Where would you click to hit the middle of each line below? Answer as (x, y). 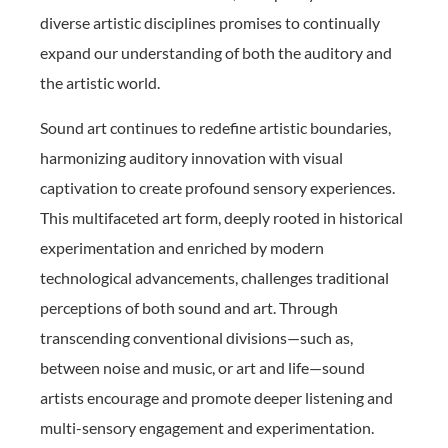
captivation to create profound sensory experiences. (217, 187)
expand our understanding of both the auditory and (216, 53)
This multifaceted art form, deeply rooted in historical (221, 217)
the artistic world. (100, 83)
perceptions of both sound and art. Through (189, 307)
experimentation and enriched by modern (182, 247)
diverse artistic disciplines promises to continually (210, 23)
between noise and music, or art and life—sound (202, 367)
